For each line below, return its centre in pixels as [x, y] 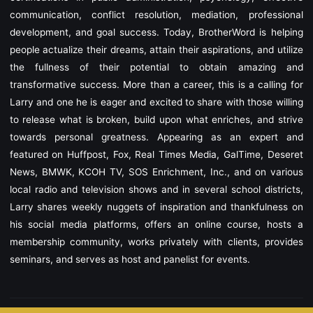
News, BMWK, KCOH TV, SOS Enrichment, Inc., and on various [156, 172]
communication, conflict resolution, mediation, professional [156, 14]
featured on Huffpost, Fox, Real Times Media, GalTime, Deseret [156, 154]
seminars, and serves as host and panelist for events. [130, 259]
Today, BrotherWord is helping [233, 32]
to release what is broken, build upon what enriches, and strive [156, 119]
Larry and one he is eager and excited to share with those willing [156, 102]
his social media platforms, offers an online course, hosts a [156, 224]
